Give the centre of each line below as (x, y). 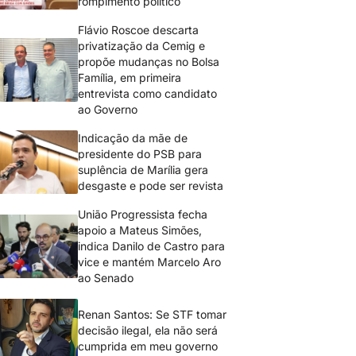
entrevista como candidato (148, 93)
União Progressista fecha (143, 214)
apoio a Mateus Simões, (140, 230)
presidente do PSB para (140, 154)
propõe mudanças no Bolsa (149, 62)
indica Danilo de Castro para (152, 246)
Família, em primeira (130, 77)
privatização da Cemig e (142, 46)
